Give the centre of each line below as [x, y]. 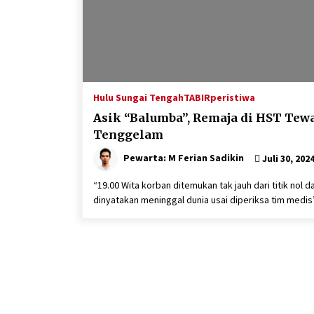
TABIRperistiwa [219, 97]
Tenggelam [128, 134]
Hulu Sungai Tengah [138, 97]
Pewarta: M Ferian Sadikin [184, 157]
